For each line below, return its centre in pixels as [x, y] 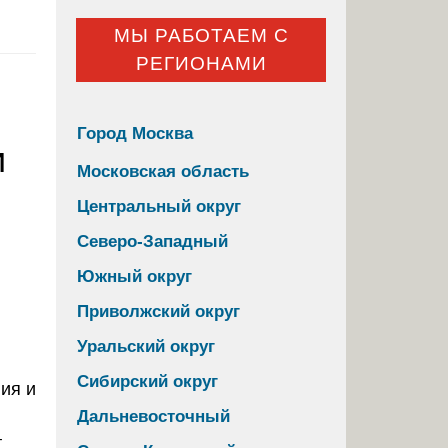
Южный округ [134, 276]
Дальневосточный [153, 416]
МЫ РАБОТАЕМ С [201, 36]
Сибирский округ [147, 381]
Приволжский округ [158, 311]
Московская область [163, 171]
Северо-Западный [152, 241]
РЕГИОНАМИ [201, 64]
